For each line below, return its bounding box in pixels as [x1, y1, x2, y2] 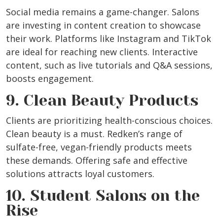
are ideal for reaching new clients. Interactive [6, 46, 198, 58]
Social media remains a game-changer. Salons [6, 6, 199, 18]
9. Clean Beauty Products [6, 92, 198, 110]
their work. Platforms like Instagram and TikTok [6, 33, 211, 45]
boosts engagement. [6, 73, 94, 85]
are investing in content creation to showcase [6, 19, 201, 32]
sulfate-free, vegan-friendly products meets [6, 141, 192, 153]
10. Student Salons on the [6, 187, 200, 205]
